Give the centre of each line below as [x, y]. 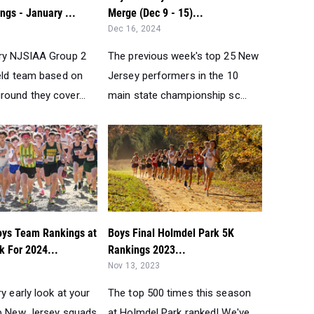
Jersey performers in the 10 [173, 76]
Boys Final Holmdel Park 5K [171, 233]
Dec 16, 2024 [135, 29]
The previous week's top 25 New [184, 56]
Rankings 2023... [147, 250]
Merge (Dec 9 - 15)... [156, 13]
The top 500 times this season [179, 293]
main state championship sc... [177, 96]
